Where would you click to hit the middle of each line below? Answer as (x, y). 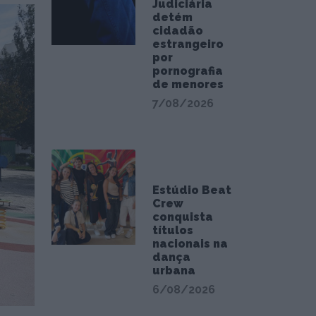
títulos (172, 230)
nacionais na (190, 244)
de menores (188, 84)
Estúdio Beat (192, 190)
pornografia (187, 71)
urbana (174, 271)
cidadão (177, 31)
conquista (182, 217)
